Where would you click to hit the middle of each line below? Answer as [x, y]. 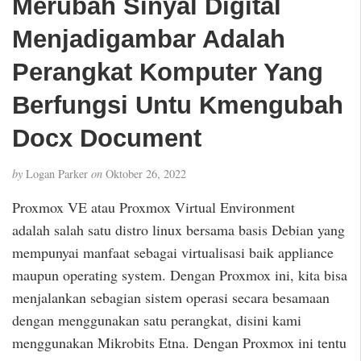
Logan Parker [57, 173]
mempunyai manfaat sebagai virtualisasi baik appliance [173, 253]
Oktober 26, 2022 [144, 173]
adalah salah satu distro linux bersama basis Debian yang [178, 230]
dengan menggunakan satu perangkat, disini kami [157, 320]
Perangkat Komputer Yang [168, 72]
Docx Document [107, 138]
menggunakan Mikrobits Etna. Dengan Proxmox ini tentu [179, 343]
